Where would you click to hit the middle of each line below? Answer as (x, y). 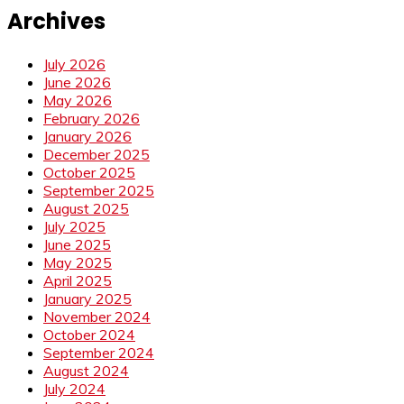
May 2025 (78, 263)
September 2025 (99, 191)
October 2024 (89, 335)
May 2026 (78, 101)
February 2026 (92, 119)
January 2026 (87, 137)
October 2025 (89, 173)
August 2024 (86, 371)
